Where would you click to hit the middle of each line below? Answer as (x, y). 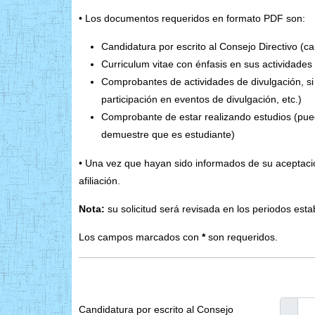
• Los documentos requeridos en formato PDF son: (192, 18)
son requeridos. (242, 237)
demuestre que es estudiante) (168, 134)
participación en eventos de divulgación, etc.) (201, 99)
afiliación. (99, 180)
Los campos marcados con (140, 237)
